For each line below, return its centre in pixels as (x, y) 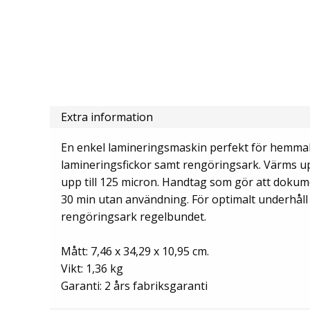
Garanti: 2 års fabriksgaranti (134, 286)
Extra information (107, 117)
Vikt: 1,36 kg (92, 268)
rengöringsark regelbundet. (134, 217)
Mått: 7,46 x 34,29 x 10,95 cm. (135, 251)
